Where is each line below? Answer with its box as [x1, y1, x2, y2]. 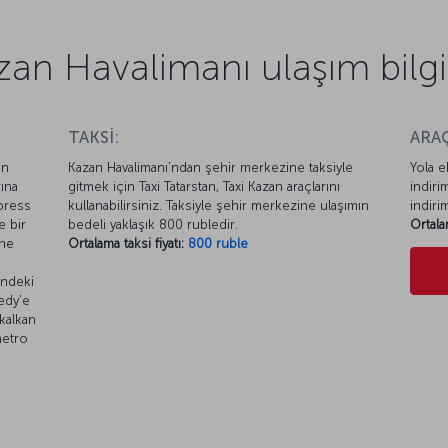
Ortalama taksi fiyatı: [68, 236, 185, 252]
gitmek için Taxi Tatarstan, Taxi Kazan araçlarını [68, 179, 341, 195]
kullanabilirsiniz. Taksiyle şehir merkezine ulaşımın [68, 198, 370, 214]
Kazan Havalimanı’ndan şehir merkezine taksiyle [68, 160, 354, 176]
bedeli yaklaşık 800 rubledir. [68, 217, 239, 233]
